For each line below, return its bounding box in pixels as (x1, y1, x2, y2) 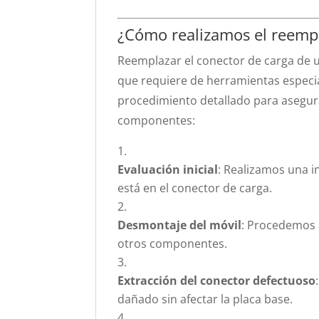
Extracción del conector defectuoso (117, 273, 316, 288)
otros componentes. (117, 236, 228, 251)
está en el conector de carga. (117, 180, 273, 196)
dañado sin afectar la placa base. (117, 291, 293, 307)
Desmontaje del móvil (117, 217, 242, 233)
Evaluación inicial (117, 162, 219, 177)
